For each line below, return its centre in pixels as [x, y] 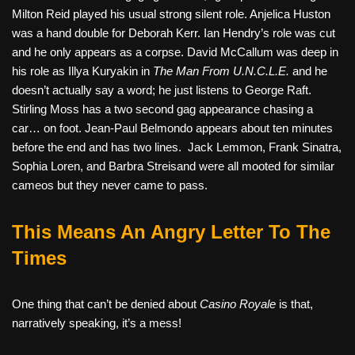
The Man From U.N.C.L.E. [223, 71]
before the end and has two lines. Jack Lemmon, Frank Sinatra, [177, 147]
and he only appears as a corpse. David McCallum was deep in [175, 52]
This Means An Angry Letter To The [171, 232]
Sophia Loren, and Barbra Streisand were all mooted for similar [173, 166]
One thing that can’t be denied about [106, 304]
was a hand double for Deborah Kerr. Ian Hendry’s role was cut [174, 33]
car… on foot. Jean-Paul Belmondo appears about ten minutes [172, 128]
